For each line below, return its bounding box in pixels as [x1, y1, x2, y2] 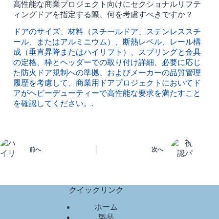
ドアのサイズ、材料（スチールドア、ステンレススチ [13, 27, 201, 36]
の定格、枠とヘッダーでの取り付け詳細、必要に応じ [13, 58, 201, 67]
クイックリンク [69, 185, 124, 194]
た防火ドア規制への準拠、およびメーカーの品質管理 [13, 68, 201, 77]
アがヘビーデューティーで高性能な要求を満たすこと [13, 89, 201, 98]
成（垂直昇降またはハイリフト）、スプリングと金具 [13, 48, 201, 57]
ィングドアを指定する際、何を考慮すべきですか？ [13, 10, 193, 19]
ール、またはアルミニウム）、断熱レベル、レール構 [13, 38, 201, 46]
